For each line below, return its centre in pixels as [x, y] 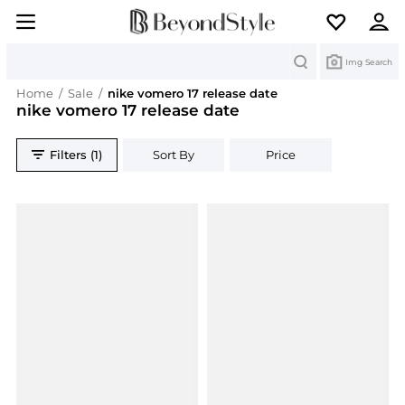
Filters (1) [76, 155]
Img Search [369, 61]
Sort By [174, 155]
